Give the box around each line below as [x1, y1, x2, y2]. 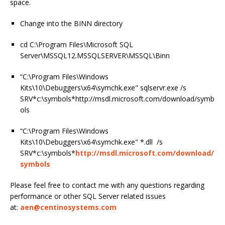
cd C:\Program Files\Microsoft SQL [20, 40, 133, 50]
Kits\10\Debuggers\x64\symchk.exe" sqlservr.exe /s [20, 83, 186, 93]
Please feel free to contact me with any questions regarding [10, 180, 204, 190]
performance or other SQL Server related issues [10, 191, 166, 201]
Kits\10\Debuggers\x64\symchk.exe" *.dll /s [20, 137, 163, 147]
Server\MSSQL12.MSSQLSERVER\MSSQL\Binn [20, 51, 170, 61]
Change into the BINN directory [20, 19, 123, 29]
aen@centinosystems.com [20, 202, 117, 212]
